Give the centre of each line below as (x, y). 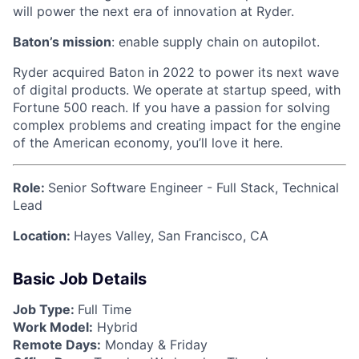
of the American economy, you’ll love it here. (148, 142)
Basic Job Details (80, 278)
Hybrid (115, 327)
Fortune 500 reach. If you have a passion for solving (171, 107)
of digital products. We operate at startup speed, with (177, 89)
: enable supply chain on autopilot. (216, 41)
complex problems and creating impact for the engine (177, 125)
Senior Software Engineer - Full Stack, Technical (194, 187)
